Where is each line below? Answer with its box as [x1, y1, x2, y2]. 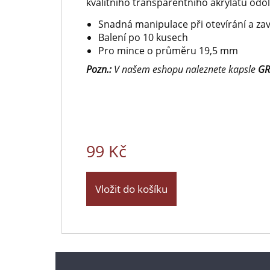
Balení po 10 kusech [98, 31, 188, 44]
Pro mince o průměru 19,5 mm [98, 44, 238, 57]
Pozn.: [86, 63, 111, 76]
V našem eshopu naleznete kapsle [111, 63, 258, 76]
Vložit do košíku [95, 182, 168, 196]
